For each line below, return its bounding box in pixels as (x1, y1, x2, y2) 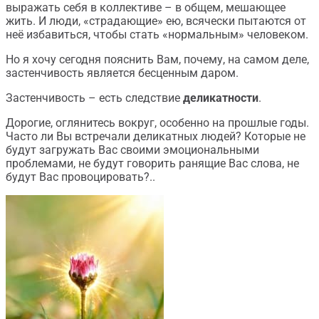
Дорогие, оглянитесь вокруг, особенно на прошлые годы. (6, 116, 309, 130)
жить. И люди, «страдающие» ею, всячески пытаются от (6, 14, 306, 28)
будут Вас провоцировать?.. (6, 170, 155, 184)
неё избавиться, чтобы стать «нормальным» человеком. (6, 28, 308, 41)
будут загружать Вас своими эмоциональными (6, 143, 259, 157)
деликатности (183, 91, 258, 105)
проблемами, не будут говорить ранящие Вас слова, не (6, 157, 299, 170)
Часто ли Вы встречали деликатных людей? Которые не (6, 130, 305, 143)
